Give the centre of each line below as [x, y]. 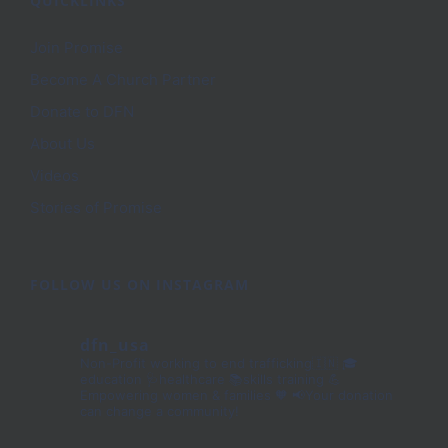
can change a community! [159, 411]
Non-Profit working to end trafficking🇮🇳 [209, 363]
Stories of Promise [96, 208]
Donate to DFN [82, 112]
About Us [62, 144]
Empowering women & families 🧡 [184, 395]
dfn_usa [115, 345]
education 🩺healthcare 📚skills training [202, 379]
